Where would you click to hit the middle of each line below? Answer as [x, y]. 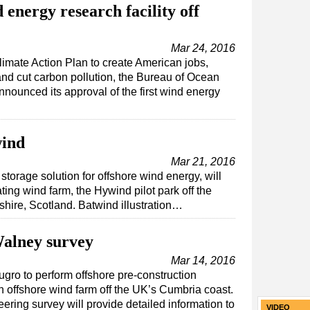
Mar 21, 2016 [203, 162]
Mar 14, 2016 [203, 261]
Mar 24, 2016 [203, 48]
